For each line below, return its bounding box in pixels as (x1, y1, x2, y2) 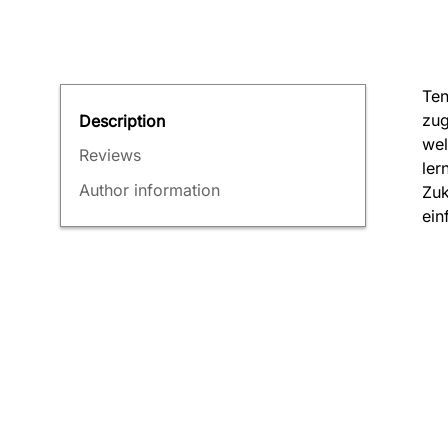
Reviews (79, 145, 141, 166)
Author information (79, 180, 220, 201)
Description (79, 110, 165, 131)
